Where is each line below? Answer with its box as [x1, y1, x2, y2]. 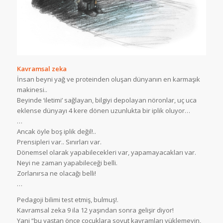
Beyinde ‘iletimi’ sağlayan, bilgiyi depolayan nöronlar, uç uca [16, 95, 197, 105]
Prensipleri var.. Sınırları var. [16, 137, 102, 146]
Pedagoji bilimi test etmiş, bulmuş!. [16, 195, 118, 204]
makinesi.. [16, 85, 47, 94]
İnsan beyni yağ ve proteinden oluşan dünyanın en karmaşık [16, 74, 200, 84]
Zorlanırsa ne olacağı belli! [16, 168, 96, 178]
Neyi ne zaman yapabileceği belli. [16, 158, 117, 167]
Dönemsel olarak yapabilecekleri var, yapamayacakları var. [16, 147, 196, 157]
